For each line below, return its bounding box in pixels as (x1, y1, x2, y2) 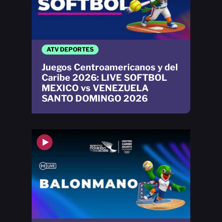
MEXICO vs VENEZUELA (42, 82, 149, 93)
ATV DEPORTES (47, 45, 94, 53)
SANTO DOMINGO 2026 (42, 93, 148, 104)
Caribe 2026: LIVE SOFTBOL (42, 72, 167, 83)
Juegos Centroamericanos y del (42, 61, 178, 72)
